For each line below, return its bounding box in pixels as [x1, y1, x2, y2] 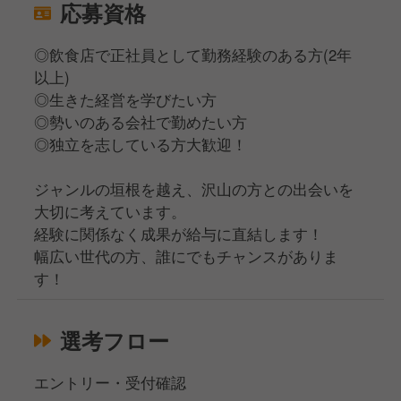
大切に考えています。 [34, 200, 187, 222]
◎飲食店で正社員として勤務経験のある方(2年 [34, 43, 353, 65]
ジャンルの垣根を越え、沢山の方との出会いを [34, 177, 354, 200]
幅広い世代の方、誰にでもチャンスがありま [34, 244, 339, 267]
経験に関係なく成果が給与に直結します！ [34, 222, 324, 244]
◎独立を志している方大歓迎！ [34, 132, 248, 155]
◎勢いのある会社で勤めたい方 [34, 110, 248, 132]
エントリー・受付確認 [34, 371, 187, 393]
